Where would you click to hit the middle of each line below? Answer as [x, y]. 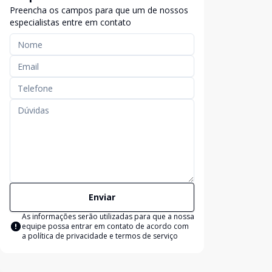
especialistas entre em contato [70, 22]
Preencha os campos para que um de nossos [99, 10]
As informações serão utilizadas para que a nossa [108, 216]
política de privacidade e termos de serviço [103, 236]
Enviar [102, 197]
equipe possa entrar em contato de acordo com [105, 226]
